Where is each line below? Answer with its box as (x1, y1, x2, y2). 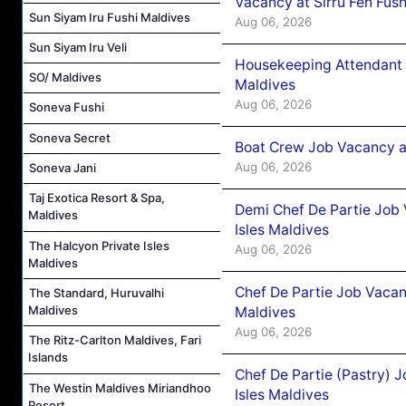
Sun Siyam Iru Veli (29, 39, 127, 54)
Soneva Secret (29, 130, 111, 145)
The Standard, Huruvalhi (29, 285, 164, 300)
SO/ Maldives (29, 70, 101, 85)
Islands (28, 350, 68, 365)
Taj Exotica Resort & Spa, (29, 190, 165, 206)
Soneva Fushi (29, 100, 104, 115)
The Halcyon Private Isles (29, 237, 169, 253)
